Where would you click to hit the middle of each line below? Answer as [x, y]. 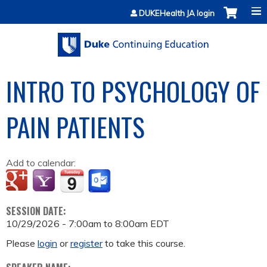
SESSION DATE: [37, 211]
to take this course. [144, 243]
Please [22, 243]
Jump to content [133, 7]
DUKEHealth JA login [177, 13]
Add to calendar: [42, 163]
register [86, 243]
